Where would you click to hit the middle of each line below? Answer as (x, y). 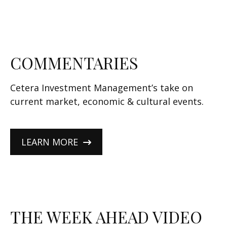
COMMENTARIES (74, 63)
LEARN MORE (50, 142)
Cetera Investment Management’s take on (102, 88)
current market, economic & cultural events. (108, 101)
